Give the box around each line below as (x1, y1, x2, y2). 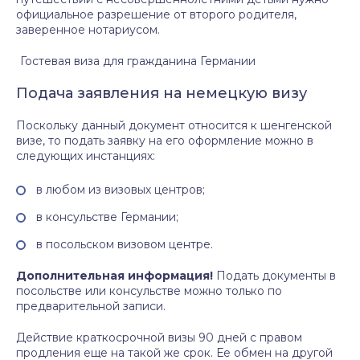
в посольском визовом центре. (36, 237, 213, 252)
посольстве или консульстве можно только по (16, 284, 282, 298)
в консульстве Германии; (36, 210, 178, 224)
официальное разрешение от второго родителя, (16, 7, 297, 22)
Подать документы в (213, 268, 336, 283)
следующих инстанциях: (16, 149, 155, 163)
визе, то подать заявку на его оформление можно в (16, 133, 313, 148)
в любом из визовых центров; (36, 182, 205, 197)
